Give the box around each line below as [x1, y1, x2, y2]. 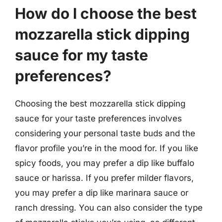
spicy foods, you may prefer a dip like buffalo [15, 158, 194, 168]
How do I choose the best [15, 4, 197, 22]
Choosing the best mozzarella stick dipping [15, 98, 185, 109]
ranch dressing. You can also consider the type [15, 202, 203, 213]
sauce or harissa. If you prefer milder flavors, [15, 172, 194, 183]
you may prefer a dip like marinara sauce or [15, 187, 188, 198]
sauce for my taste [15, 46, 148, 64]
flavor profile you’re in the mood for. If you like [15, 143, 198, 153]
